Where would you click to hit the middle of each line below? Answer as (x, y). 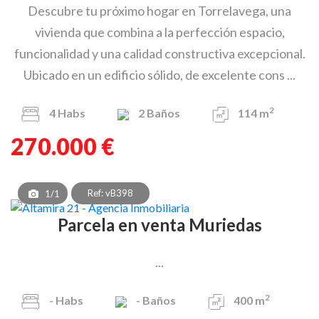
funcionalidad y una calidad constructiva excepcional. (159, 54)
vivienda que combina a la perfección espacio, (159, 32)
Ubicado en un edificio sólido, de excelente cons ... (159, 75)
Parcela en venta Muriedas (164, 225)
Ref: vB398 (110, 193)
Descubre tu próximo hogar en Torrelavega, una (159, 11)
